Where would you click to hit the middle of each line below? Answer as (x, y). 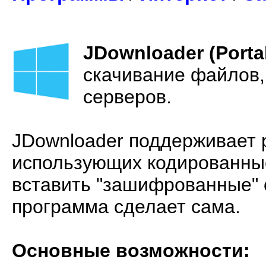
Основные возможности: (131, 251)
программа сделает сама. (126, 207)
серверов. (127, 97)
